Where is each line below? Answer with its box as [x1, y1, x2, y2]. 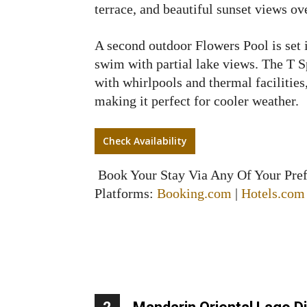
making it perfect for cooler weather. [95, 93, 299, 108]
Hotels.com [241, 186, 305, 201]
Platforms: [95, 186, 157, 201]
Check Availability [103, 134, 187, 147]
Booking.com [157, 186, 232, 201]
